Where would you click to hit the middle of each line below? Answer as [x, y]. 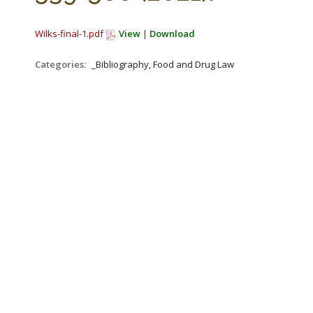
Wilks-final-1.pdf [70, 34]
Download [172, 34]
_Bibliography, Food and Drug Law [163, 64]
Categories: [61, 64]
